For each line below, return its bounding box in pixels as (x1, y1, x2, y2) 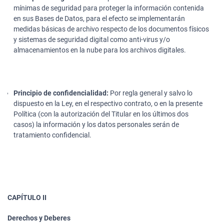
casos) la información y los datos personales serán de (13, 120, 179, 128)
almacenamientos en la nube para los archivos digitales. (13, 45, 186, 54)
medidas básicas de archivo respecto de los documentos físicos (13, 24, 209, 33)
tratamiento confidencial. (13, 130, 91, 139)
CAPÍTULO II (7, 193, 46, 201)
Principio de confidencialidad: (13, 88, 108, 97)
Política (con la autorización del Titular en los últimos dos (13, 109, 188, 118)
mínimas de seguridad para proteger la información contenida (13, 3, 204, 12)
